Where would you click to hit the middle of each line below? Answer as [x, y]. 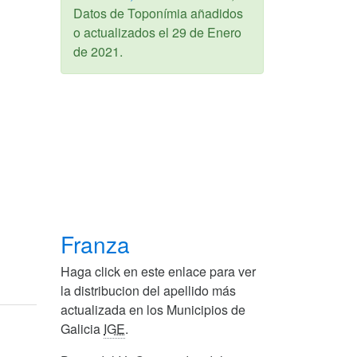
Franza [98, 243]
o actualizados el [123, 32]
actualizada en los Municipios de [153, 309]
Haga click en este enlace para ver [158, 271]
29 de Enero [207, 32]
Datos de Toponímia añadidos [158, 13]
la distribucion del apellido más [148, 290]
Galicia [82, 328]
